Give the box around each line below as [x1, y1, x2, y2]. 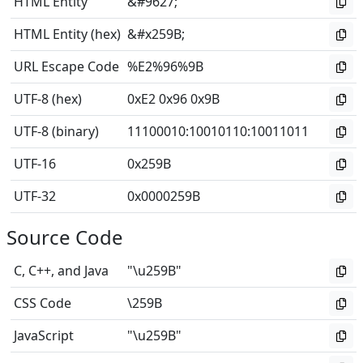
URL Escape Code [14, 58, 119, 75]
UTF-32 [14, 187, 56, 205]
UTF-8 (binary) [14, 122, 99, 140]
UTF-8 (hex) [14, 90, 82, 108]
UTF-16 [14, 155, 56, 173]
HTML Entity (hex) [14, 25, 121, 43]
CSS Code [14, 294, 71, 312]
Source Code [6, 224, 123, 250]
